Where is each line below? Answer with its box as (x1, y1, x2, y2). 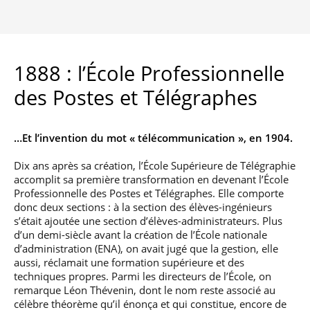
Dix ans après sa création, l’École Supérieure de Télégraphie (14, 158, 295, 172)
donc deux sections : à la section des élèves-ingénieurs (14, 200, 272, 214)
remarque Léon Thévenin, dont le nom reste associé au (14, 283, 275, 297)
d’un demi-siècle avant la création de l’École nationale (14, 228, 267, 241)
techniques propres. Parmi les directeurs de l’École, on (14, 269, 271, 283)
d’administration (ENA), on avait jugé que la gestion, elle (14, 241, 278, 255)
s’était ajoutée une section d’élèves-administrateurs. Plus (14, 214, 282, 228)
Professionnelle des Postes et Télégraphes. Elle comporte (14, 186, 284, 200)
